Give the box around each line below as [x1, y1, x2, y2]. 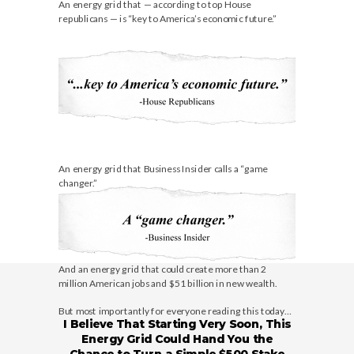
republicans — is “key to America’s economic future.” [58, 12, 277, 24]
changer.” [58, 176, 96, 188]
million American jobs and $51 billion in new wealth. [58, 277, 277, 288]
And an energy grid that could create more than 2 [58, 263, 266, 275]
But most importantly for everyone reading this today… [58, 304, 292, 316]
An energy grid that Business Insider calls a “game [58, 163, 267, 175]
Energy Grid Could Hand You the [81, 332, 273, 346]
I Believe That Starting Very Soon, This [63, 317, 291, 331]
